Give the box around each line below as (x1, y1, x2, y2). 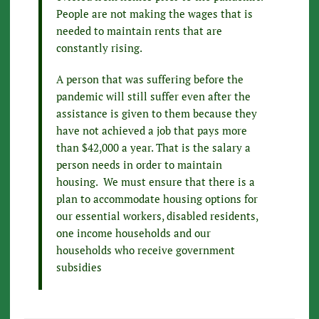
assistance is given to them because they (56, 106, 257, 121)
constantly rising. (56, 41, 142, 56)
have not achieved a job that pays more (56, 123, 247, 138)
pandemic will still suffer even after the (56, 89, 251, 104)
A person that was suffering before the (56, 72, 244, 87)
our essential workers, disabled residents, (56, 209, 258, 224)
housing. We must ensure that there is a (56, 174, 255, 189)
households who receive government (56, 243, 235, 258)
